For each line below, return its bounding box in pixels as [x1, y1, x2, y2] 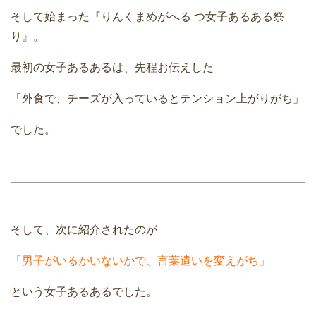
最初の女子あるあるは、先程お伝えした [11, 61, 214, 74]
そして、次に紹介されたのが [11, 224, 157, 236]
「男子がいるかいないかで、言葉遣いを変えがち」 [11, 255, 270, 267]
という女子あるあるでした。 [11, 286, 157, 298]
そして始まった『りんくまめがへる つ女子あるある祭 [11, 11, 284, 23]
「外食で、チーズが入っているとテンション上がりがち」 [11, 92, 304, 105]
